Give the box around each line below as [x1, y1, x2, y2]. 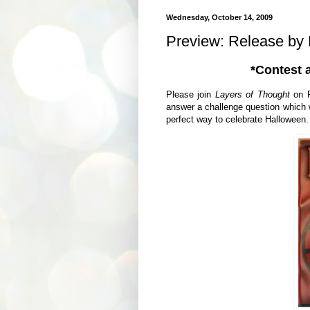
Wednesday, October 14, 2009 [165, 12, 273, 21]
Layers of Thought [215, 89, 290, 100]
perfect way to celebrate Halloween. [165, 113, 309, 125]
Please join [165, 89, 211, 100]
